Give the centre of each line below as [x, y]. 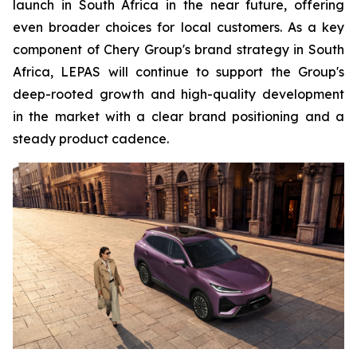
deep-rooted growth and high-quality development [178, 94]
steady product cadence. [91, 139]
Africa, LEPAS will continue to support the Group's [178, 72]
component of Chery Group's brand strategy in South [178, 50]
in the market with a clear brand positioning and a [178, 117]
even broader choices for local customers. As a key [178, 27]
